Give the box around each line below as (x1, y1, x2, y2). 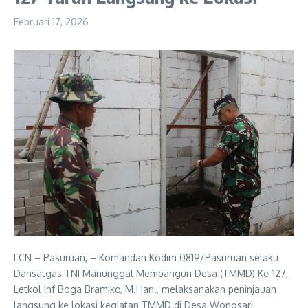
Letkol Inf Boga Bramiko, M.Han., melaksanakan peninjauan (14, 283, 276, 296)
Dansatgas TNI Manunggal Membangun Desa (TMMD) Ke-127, (14, 267, 288, 280)
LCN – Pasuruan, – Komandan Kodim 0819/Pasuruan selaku (14, 252, 278, 264)
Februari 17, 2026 (14, 15, 89, 27)
